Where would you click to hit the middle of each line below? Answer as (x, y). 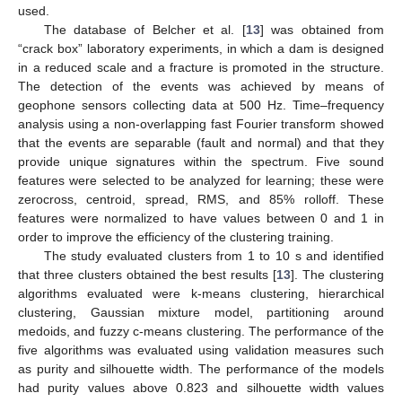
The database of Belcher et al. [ (144, 30)
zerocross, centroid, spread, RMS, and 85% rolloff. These (201, 200)
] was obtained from (322, 30)
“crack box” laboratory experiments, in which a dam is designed (201, 49)
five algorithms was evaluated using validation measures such (201, 350)
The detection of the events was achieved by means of (201, 87)
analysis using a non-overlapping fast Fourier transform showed (201, 124)
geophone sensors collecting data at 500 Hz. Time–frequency (201, 105)
